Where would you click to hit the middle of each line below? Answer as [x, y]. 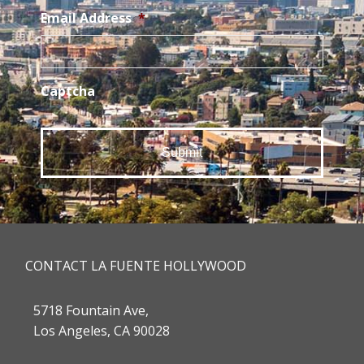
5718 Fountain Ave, [91, 311]
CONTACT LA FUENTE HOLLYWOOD [136, 266]
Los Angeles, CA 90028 [102, 331]
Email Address [86, 17]
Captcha [68, 91]
